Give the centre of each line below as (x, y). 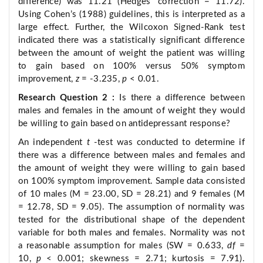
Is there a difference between (182, 98)
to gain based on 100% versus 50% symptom (131, 66)
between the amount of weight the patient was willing (131, 53)
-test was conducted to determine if (169, 143)
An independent (53, 143)
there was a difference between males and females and (131, 156)
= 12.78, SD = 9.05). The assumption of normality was (131, 207)
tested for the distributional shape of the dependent (131, 220)
